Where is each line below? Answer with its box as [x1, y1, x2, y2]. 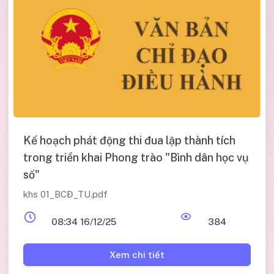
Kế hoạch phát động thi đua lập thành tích [23, 134, 235, 147]
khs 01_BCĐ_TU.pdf [23, 189, 108, 200]
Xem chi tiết [109, 249, 165, 260]
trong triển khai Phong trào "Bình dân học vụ [23, 151, 249, 165]
